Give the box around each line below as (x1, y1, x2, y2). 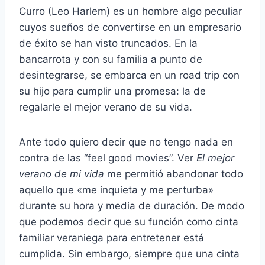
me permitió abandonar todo (104, 168, 243, 180)
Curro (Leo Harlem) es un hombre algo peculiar (19, 5, 242, 18)
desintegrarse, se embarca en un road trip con (19, 69, 240, 82)
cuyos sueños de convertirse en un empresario (19, 21, 241, 34)
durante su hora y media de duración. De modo (19, 200, 244, 212)
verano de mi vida (19, 168, 104, 180)
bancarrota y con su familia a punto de (19, 53, 202, 66)
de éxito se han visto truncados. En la (19, 37, 198, 50)
